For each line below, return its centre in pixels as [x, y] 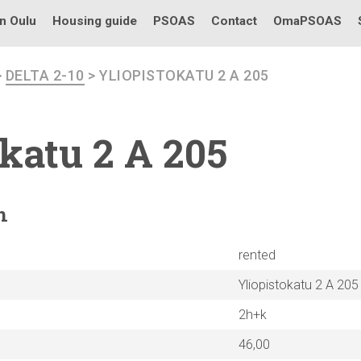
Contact [234, 21]
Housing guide [95, 21]
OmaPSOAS [307, 21]
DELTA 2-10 [45, 75]
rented [257, 255]
